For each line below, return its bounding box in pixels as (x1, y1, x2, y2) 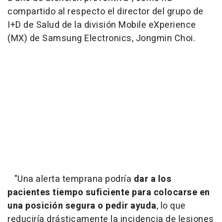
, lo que (156, 199, 186, 213)
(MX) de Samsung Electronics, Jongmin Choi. (7, 32, 195, 46)
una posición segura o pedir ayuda (7, 199, 157, 213)
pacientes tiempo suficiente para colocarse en (7, 186, 210, 200)
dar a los (133, 172, 171, 186)
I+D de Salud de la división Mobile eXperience (7, 18, 196, 32)
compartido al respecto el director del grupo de (7, 5, 204, 19)
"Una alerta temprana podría (7, 172, 134, 186)
